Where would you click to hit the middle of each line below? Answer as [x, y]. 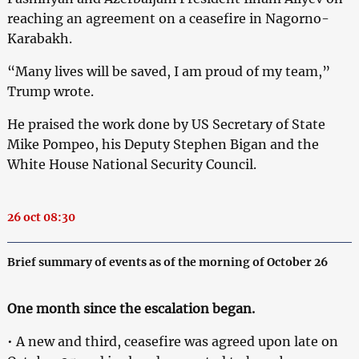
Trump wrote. [50, 91]
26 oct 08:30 [41, 217]
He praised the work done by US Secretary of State [166, 124]
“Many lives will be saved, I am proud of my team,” [168, 71]
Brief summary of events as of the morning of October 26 [167, 262]
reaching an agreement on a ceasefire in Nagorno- [168, 18]
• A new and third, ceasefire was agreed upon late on [172, 341]
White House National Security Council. [131, 164]
